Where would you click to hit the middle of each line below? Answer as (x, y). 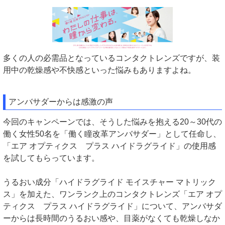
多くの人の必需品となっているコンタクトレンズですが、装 (111, 58)
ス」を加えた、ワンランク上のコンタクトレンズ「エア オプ (113, 194)
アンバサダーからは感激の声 (61, 102)
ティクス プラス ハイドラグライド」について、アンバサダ (113, 206)
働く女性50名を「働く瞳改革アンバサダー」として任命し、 (112, 134)
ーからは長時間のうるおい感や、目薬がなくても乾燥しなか (111, 218)
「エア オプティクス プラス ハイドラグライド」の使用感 (109, 146)
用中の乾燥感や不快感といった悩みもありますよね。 (99, 70)
